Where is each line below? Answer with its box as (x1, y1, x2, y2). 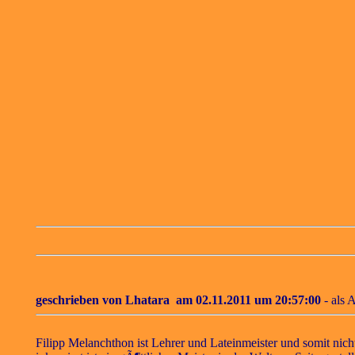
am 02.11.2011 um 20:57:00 (169, 293, 321, 307)
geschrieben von (35, 293, 125, 307)
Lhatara (124, 293, 170, 307)
